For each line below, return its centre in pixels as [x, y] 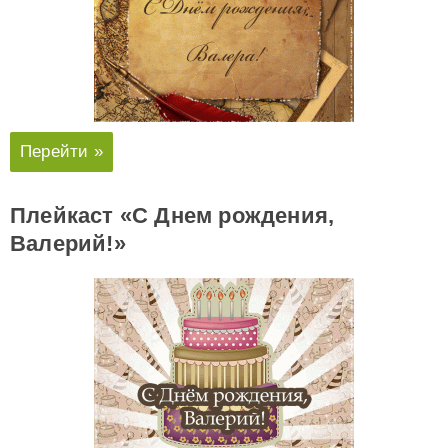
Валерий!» [68, 244]
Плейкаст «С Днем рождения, [172, 216]
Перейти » [61, 152]
